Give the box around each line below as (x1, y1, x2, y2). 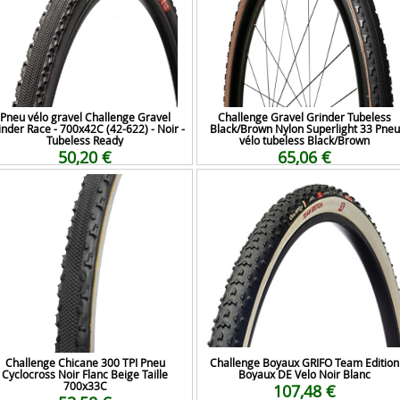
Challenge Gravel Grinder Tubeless (218, 110, 391, 124)
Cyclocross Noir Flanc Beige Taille (2, 367, 168, 381)
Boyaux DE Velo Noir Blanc (238, 367, 371, 381)
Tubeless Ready (46, 133, 123, 147)
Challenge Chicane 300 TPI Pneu (4, 355, 165, 370)
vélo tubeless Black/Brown (239, 133, 370, 147)
